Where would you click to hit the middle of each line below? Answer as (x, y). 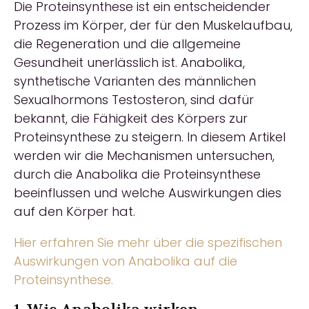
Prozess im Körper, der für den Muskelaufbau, (153, 25)
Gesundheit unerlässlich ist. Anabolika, (129, 62)
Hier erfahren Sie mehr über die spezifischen (148, 242)
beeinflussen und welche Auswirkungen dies (148, 193)
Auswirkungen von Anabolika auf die (126, 261)
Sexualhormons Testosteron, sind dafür (134, 100)
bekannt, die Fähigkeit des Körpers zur (131, 118)
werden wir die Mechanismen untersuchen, (144, 156)
